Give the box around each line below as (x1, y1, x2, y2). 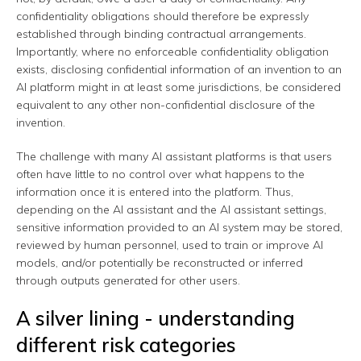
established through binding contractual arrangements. (16, 27, 306, 42)
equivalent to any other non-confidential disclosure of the (16, 98, 315, 113)
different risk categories (16, 333, 236, 358)
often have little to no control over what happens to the (16, 167, 305, 182)
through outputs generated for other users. (16, 273, 240, 288)
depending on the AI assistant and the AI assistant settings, (16, 202, 326, 218)
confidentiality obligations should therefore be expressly (16, 9, 309, 24)
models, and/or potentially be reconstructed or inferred (16, 255, 303, 271)
